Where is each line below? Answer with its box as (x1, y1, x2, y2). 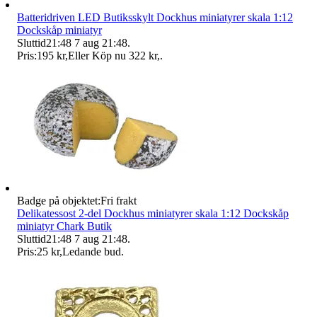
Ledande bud (62, 245, 121, 258)
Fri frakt (100, 194, 137, 207)
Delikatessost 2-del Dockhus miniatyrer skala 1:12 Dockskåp (17, 207, 289, 219)
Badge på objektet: (17, 194, 100, 207)
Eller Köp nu (68, 49, 126, 62)
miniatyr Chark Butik (17, 219, 112, 232)
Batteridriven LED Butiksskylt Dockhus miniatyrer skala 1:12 (17, 11, 293, 23)
